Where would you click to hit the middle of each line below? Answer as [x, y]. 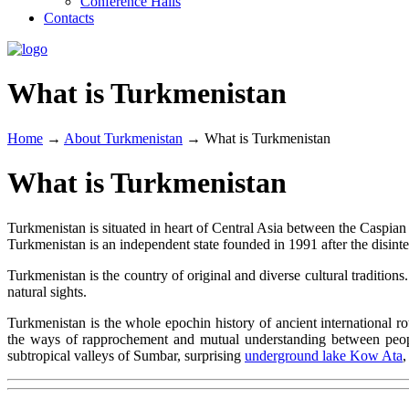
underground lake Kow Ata [324, 355]
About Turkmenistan [123, 138]
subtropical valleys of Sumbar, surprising [126, 355]
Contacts [69, 18]
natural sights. [47, 291]
